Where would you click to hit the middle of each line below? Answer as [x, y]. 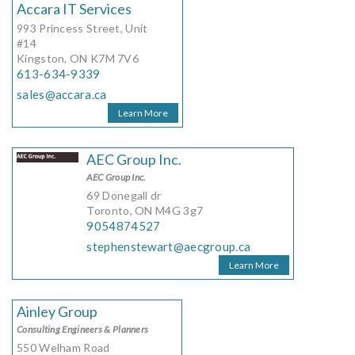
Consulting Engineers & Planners [83, 330]
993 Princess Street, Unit [82, 29]
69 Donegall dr [124, 196]
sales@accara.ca [62, 95]
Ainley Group [57, 312]
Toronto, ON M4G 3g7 [145, 211]
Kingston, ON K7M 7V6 [78, 59]
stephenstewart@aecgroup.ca [169, 247]
